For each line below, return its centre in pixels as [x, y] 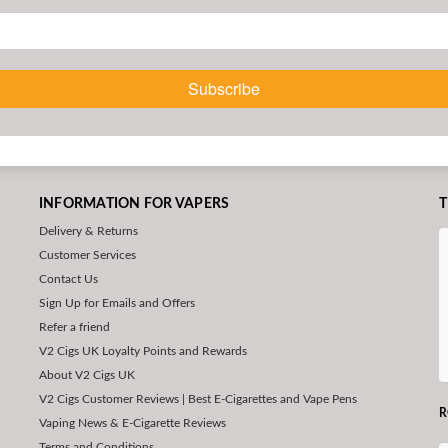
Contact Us [68, 279]
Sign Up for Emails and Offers [116, 303]
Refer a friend [74, 327]
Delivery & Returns [88, 231]
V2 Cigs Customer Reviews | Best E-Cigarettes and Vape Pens [197, 399]
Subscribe [224, 88]
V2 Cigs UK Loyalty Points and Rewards [142, 351]
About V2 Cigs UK [86, 375]
